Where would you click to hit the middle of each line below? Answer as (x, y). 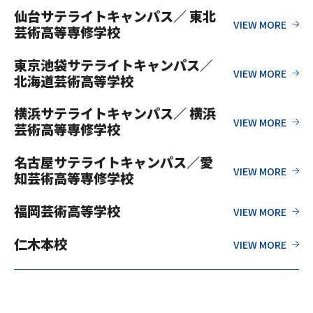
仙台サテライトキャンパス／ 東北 (115, 16)
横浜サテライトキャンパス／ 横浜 (115, 114)
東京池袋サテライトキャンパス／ (114, 65)
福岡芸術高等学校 (67, 211)
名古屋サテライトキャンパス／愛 (114, 162)
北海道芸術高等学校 (74, 81)
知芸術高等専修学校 (74, 179)
